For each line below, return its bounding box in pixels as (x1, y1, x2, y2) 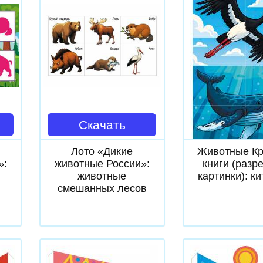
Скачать (78, 118, 126, 131)
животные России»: (54, 158, 150, 170)
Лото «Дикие (71, 146, 133, 157)
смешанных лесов (57, 183, 147, 194)
